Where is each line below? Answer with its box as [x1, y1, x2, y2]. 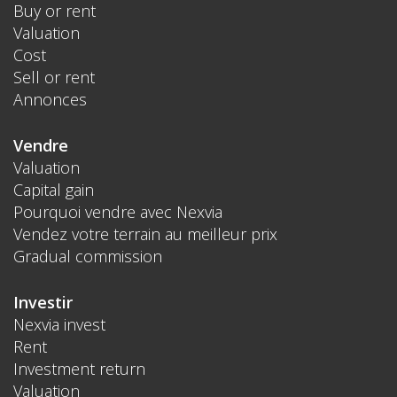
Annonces [13, 88, 87, 110]
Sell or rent [13, 66, 95, 88]
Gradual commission [13, 245, 162, 267]
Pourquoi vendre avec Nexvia [13, 200, 222, 222]
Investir [13, 291, 73, 313]
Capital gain [13, 178, 94, 200]
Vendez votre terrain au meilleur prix [13, 222, 277, 245]
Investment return [13, 357, 145, 379]
